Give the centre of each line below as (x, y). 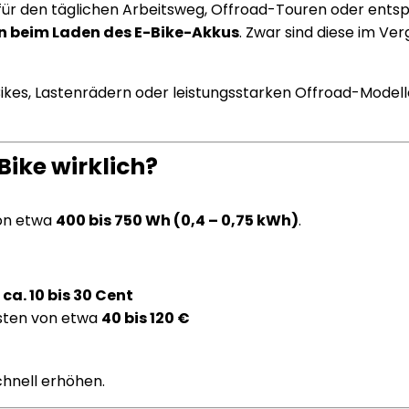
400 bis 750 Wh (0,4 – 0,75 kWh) (177, 220)
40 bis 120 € (146, 318)
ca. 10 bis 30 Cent (68, 295)
